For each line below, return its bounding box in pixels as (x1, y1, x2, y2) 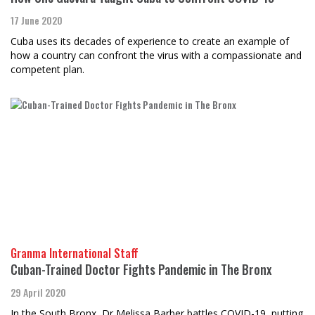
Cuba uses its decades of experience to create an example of (11, 34, 289, 48)
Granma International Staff (11, 245, 139, 262)
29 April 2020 (11, 285, 66, 300)
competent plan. (11, 63, 84, 76)
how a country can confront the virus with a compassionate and (11, 49, 302, 62)
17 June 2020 (11, 13, 63, 27)
